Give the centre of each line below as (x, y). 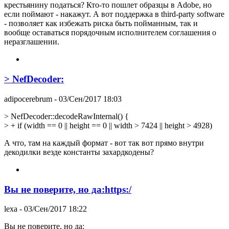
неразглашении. (32, 42)
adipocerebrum (28, 99)
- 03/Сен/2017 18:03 (87, 99)
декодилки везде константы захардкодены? (79, 152)
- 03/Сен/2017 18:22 (52, 209)
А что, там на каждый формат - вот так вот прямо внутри (104, 143)
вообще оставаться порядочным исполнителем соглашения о (110, 33)
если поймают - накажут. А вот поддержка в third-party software (114, 14)
